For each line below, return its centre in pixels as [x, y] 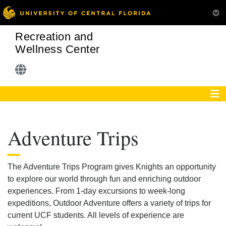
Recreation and [54, 37]
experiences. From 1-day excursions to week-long [96, 191]
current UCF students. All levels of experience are [96, 215]
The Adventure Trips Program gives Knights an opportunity [112, 167]
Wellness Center [58, 49]
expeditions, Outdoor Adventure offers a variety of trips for [109, 203]
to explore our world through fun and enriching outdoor [104, 179]
